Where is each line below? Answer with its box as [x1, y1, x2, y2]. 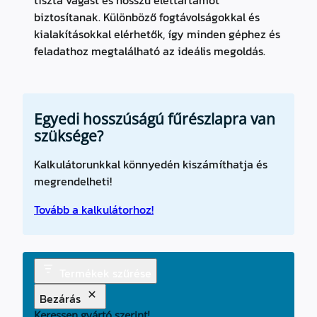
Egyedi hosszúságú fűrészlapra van [34, 109, 275, 129]
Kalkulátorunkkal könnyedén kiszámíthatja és [34, 156, 267, 173]
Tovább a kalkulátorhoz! [34, 201, 154, 218]
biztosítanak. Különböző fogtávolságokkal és [34, 8, 260, 25]
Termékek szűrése [59, 264, 151, 282]
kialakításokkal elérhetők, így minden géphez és [34, 25, 280, 42]
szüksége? [34, 126, 103, 146]
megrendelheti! [34, 173, 112, 190]
